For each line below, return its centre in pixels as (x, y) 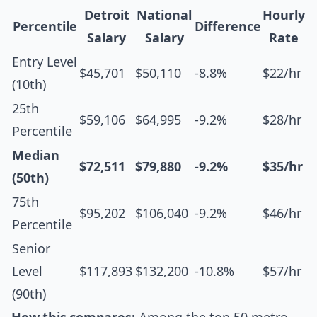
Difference (228, 27)
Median (36, 155)
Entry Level (45, 62)
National (164, 15)
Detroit (106, 15)
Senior (31, 249)
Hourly (284, 15)
